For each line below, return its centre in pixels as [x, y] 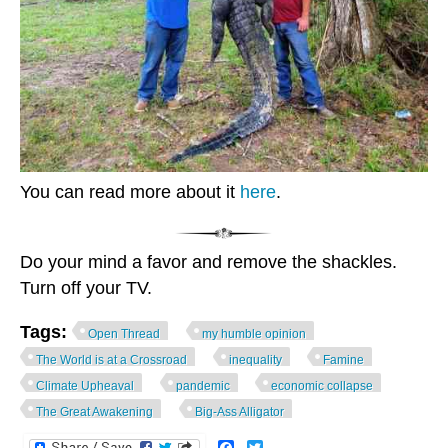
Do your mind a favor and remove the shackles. [208, 261]
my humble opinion [253, 333]
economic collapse [322, 385]
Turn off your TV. [86, 287]
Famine [344, 359]
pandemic [202, 385]
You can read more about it [130, 191]
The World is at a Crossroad [111, 359]
